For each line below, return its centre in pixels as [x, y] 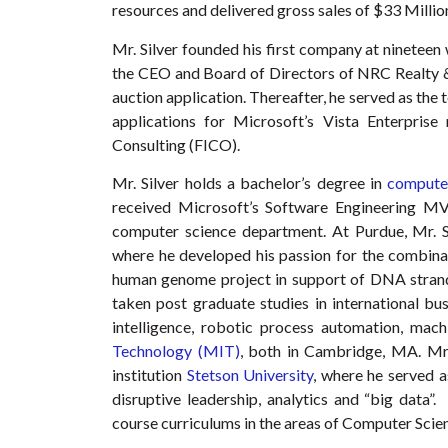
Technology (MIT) [176, 351]
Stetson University [250, 375]
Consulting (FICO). [176, 144]
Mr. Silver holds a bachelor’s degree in [250, 183]
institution [149, 375]
